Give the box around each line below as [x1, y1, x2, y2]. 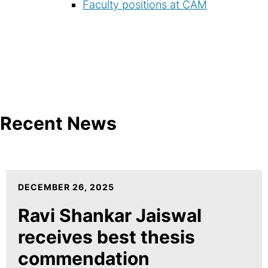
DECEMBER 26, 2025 [18, 181, 114, 192]
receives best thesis [18, 226, 195, 248]
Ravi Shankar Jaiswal [18, 204, 202, 226]
